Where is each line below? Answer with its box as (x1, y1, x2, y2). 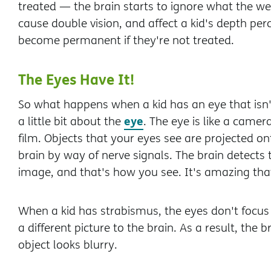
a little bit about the (18, 113, 124, 129)
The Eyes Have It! (18, 68, 134, 90)
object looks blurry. (18, 237, 117, 252)
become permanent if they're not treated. (18, 32, 237, 48)
